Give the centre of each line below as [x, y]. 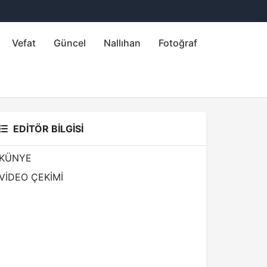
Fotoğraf [178, 43]
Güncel [70, 43]
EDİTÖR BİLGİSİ [48, 129]
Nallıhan [122, 43]
